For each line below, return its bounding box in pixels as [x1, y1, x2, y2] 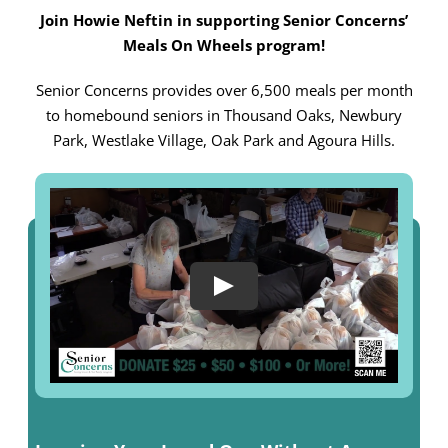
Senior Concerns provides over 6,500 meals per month [35, 80, 413, 100]
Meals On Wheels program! [123, 35, 325, 55]
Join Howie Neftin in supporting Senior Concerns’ [40, 10, 408, 30]
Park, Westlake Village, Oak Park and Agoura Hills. [53, 130, 395, 150]
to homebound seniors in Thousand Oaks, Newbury [46, 105, 402, 125]
